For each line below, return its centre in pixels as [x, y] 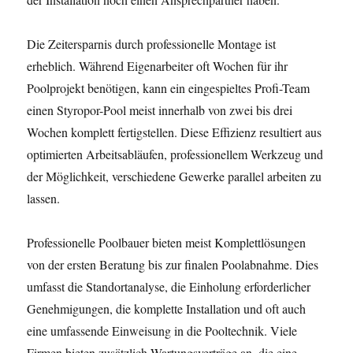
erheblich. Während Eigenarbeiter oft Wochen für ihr [158, 66]
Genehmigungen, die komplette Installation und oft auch [167, 308]
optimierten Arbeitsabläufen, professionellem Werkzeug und [175, 154]
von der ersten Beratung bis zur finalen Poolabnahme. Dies [173, 264]
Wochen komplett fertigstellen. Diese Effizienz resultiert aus [175, 132]
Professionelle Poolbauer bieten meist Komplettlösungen [167, 242]
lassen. [44, 198]
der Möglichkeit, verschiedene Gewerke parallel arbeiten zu [175, 176]
